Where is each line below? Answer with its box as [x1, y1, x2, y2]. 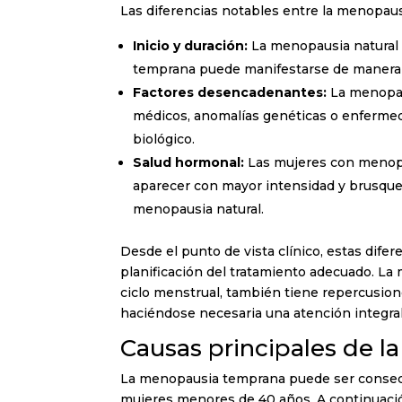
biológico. [133, 130, 196, 147]
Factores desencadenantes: [133, 83, 328, 100]
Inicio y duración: [133, 37, 249, 54]
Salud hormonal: [133, 153, 245, 170]
